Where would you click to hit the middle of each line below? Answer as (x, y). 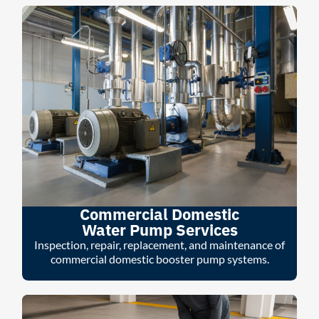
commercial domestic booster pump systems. (159, 259)
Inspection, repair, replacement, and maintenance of (159, 245)
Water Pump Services (159, 230)
